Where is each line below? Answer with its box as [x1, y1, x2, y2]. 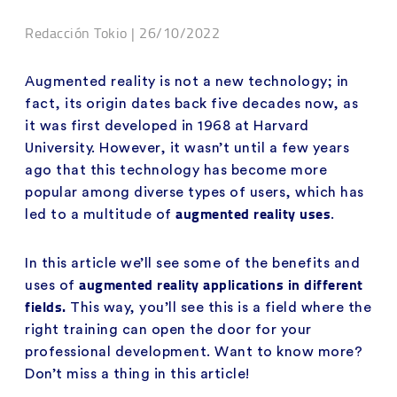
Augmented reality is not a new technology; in [25, 74, 349, 89]
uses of [25, 277, 79, 292]
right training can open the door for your [25, 322, 312, 337]
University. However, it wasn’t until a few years [25, 140, 349, 155]
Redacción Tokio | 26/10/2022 [25, 22, 220, 43]
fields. [25, 295, 70, 316]
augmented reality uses [175, 202, 331, 223]
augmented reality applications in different [79, 273, 363, 294]
